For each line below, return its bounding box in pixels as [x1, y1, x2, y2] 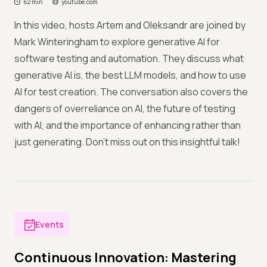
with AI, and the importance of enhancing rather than [14, 119, 241, 132]
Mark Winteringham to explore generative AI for [14, 35, 220, 48]
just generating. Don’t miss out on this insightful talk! [14, 135, 240, 148]
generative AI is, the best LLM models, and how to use [14, 69, 246, 82]
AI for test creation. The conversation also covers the [14, 85, 248, 98]
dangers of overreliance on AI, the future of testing [14, 102, 235, 115]
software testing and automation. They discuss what [14, 52, 244, 65]
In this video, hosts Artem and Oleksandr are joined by [14, 18, 246, 32]
